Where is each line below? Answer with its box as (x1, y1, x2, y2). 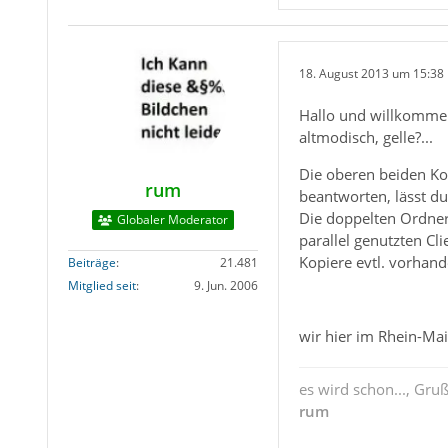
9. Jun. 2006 (193, 277, 258, 295)
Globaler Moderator (116, 211, 228, 229)
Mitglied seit (67, 277, 136, 295)
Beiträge (67, 254, 116, 272)
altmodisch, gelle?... (298, 127, 433, 148)
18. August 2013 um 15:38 (298, 64, 444, 82)
